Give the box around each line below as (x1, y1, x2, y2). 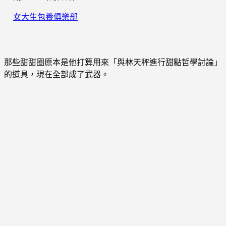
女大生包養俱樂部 (13, 11, 78, 22)
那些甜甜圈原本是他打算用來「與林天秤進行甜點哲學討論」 (4, 57, 222, 68)
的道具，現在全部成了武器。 (4, 69, 109, 80)
